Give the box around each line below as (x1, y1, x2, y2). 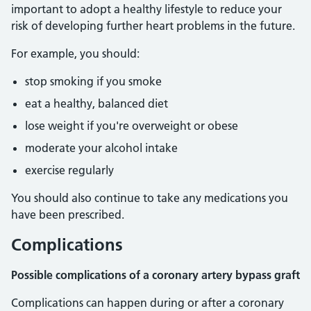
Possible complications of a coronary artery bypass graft (11, 268, 300, 282)
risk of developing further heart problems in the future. (11, 19, 295, 33)
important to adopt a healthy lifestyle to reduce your (11, 2, 282, 16)
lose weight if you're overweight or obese (25, 119, 238, 133)
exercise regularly (25, 163, 117, 177)
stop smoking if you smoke (25, 74, 162, 88)
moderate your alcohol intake (25, 141, 178, 155)
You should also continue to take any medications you (11, 191, 288, 205)
